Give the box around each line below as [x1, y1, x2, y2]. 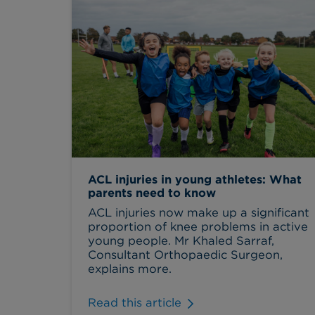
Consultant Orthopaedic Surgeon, [87, 247, 283, 262]
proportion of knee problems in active [87, 219, 308, 233]
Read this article [87, 295, 181, 310]
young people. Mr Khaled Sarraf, [87, 233, 274, 247]
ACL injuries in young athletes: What [87, 172, 302, 187]
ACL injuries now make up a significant [87, 205, 309, 219]
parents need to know [87, 186, 216, 200]
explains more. [87, 261, 172, 276]
